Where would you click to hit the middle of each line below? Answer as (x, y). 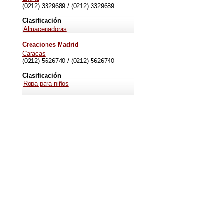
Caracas (34, 54)
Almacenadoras (45, 29)
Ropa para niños (46, 84)
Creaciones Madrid (50, 44)
